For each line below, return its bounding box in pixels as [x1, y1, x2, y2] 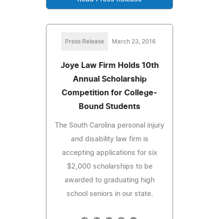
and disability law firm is [70, 135, 149, 143]
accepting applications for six [62, 149, 157, 156]
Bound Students [79, 102, 140, 110]
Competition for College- [62, 88, 157, 97]
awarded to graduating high [65, 176, 154, 184]
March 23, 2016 [112, 38, 156, 44]
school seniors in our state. [66, 190, 153, 197]
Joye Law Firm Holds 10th [60, 61, 159, 69]
